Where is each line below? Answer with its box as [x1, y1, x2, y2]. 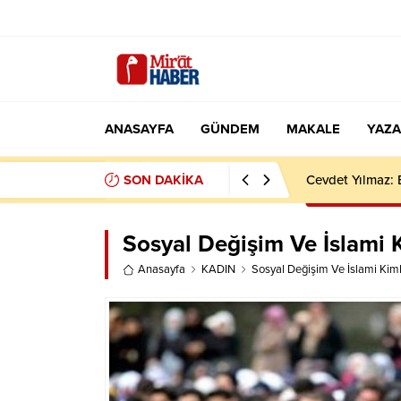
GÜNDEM [200, 121, 260, 137]
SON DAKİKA [124, 172, 203, 188]
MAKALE [286, 121, 340, 137]
